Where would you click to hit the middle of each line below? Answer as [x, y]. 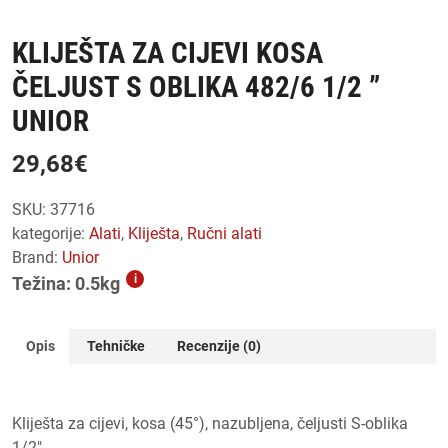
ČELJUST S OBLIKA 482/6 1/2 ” [196, 86]
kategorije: [50, 233]
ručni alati [229, 233]
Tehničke [116, 345]
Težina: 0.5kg [66, 283]
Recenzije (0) [219, 345]
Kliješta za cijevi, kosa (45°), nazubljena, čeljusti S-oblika [210, 423]
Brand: [37, 257]
